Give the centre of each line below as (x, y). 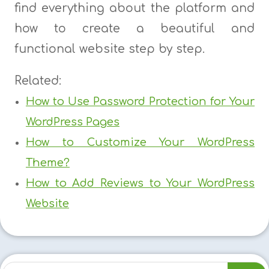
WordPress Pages (72, 122)
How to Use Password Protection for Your (140, 102)
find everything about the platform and (134, 8)
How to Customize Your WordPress (140, 143)
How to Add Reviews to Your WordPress (140, 183)
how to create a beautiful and (134, 29)
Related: (38, 81)
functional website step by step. (109, 49)
